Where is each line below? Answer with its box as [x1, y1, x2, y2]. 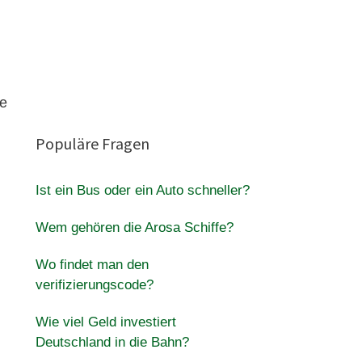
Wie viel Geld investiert [35, 314, 176, 330]
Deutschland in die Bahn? [35, 335, 189, 350]
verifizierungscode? [35, 277, 154, 293]
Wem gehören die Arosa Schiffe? [35, 220, 234, 235]
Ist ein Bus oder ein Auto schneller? [35, 183, 250, 198]
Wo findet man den [35, 257, 149, 272]
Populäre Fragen [35, 133, 149, 154]
